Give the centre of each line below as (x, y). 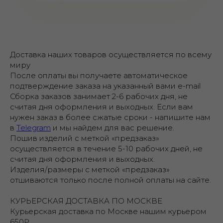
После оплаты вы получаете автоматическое (99, 76)
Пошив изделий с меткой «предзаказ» (85, 138)
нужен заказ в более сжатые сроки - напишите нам (110, 117)
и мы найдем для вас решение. (112, 128)
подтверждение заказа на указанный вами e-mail (105, 86)
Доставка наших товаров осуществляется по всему (111, 55)
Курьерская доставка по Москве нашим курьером (108, 212)
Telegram (34, 128)
